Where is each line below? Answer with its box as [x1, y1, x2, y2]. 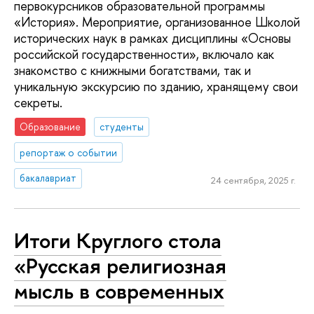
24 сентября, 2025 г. [210, 174, 296, 187]
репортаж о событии [20, 145, 118, 159]
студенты [100, 119, 144, 133]
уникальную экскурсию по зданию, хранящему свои [14, 78, 298, 96]
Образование [20, 119, 81, 133]
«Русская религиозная [14, 251, 226, 281]
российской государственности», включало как [14, 46, 274, 64]
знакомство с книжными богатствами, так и [14, 62, 251, 80]
